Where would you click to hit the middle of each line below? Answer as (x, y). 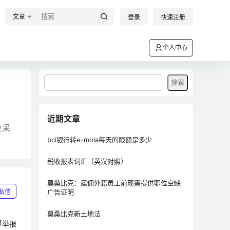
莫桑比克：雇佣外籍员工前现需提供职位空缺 (114, 183)
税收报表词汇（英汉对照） (87, 161)
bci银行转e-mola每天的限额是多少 (100, 140)
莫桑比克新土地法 (74, 214)
